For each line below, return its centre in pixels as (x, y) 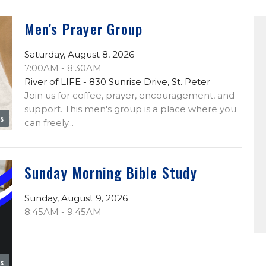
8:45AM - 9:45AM (63, 212)
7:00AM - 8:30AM (63, 68)
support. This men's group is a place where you (130, 109)
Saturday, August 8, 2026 (79, 54)
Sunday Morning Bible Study (110, 172)
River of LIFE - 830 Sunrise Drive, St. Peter (117, 82)
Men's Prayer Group (83, 28)
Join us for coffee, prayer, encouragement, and (129, 95)
